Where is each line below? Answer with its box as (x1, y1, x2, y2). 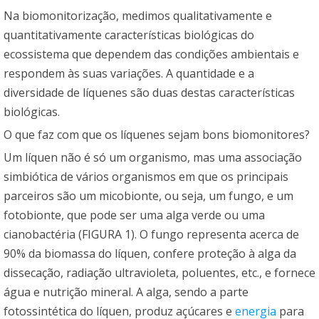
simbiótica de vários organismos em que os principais (4, 168, 288, 184)
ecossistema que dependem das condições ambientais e (4, 46, 299, 62)
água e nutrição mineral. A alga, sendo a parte (4, 283, 249, 300)
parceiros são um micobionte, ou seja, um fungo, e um (4, 187, 293, 204)
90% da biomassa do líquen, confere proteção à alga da (4, 245, 296, 261)
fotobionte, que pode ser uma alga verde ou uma (4, 206, 265, 223)
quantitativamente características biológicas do (4, 26, 254, 43)
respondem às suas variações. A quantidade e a (4, 65, 254, 81)
